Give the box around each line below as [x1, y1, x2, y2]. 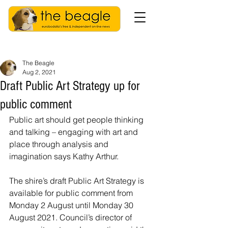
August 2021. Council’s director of [9, 212, 134, 222]
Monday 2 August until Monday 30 [9, 200, 135, 210]
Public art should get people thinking [9, 115, 146, 125]
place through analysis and [9, 139, 110, 149]
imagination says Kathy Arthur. [9, 151, 119, 161]
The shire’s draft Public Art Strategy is [9, 176, 146, 186]
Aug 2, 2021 [22, 68, 56, 76]
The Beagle [22, 59, 54, 67]
